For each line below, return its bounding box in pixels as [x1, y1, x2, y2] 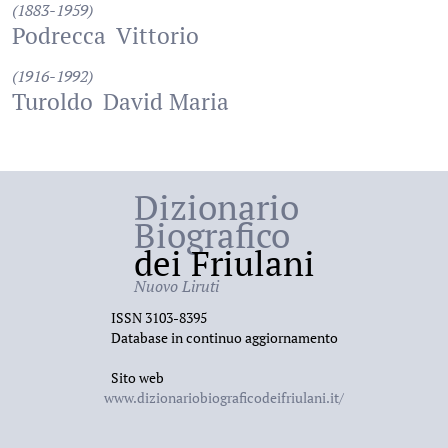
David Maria [103, 86, 229, 117]
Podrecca [12, 20, 106, 51]
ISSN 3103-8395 [110, 308, 207, 327]
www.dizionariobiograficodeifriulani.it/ [104, 388, 344, 407]
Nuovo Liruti [133, 275, 219, 297]
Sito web [110, 368, 164, 387]
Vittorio [116, 20, 199, 51]
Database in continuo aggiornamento [110, 328, 338, 347]
